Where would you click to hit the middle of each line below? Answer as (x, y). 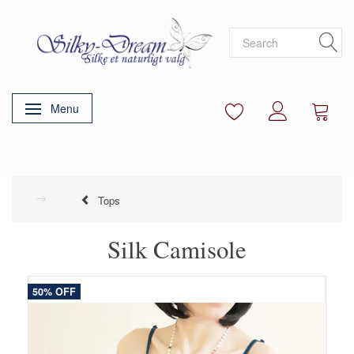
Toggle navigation (80, 110)
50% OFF (54, 292)
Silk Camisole (177, 250)
